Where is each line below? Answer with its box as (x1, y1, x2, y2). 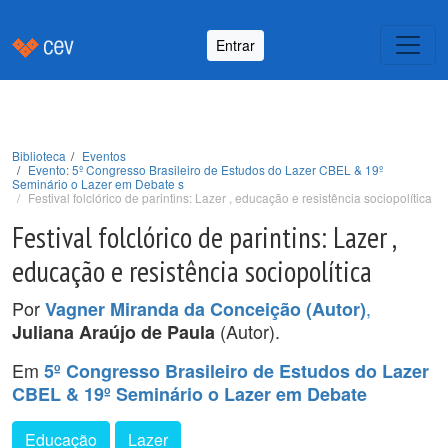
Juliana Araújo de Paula (12, 319, 220, 345)
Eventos (82, 147, 126, 164)
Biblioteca (12, 147, 66, 164)
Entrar (216, 34, 255, 55)
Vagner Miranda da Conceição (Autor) (45, 296, 366, 322)
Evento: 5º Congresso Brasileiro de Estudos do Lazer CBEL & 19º (28, 161, 383, 178)
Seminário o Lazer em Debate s (12, 175, 184, 192)
